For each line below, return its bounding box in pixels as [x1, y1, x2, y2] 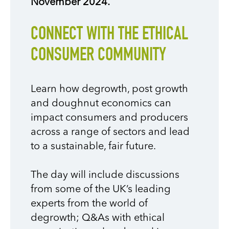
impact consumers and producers [31, 112, 188, 123]
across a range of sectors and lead [31, 127, 190, 138]
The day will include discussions [31, 170, 179, 180]
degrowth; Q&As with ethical [31, 213, 165, 223]
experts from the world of [31, 198, 148, 209]
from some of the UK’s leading [31, 184, 171, 195]
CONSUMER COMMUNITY [31, 47, 166, 65]
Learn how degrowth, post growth [31, 84, 188, 95]
